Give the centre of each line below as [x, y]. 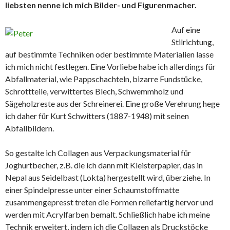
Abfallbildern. [30, 128]
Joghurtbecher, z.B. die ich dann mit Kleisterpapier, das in [104, 165]
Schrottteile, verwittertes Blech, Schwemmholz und [94, 91]
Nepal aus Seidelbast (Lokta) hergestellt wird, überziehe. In [108, 177]
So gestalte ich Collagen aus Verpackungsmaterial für [98, 152]
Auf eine [186, 29]
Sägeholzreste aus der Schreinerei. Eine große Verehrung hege [112, 103]
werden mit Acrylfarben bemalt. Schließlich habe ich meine [108, 214]
